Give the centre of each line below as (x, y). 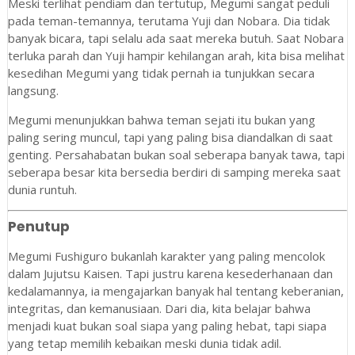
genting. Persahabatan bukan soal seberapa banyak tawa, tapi (176, 155)
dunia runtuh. (42, 190)
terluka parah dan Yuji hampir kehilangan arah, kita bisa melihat (176, 56)
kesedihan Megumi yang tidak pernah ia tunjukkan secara (161, 73)
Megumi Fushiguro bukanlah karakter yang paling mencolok (166, 256)
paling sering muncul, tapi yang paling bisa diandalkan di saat (170, 137)
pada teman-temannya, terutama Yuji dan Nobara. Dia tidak (168, 21)
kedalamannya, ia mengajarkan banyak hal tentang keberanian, (176, 290)
